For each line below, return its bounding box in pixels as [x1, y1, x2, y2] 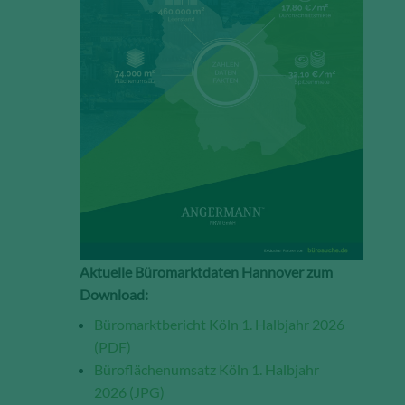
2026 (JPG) [94, 383, 165, 401]
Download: [80, 286, 149, 304]
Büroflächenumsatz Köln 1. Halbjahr [94, 361, 320, 379]
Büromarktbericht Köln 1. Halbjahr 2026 [94, 316, 345, 334]
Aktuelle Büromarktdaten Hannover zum [80, 263, 334, 281]
